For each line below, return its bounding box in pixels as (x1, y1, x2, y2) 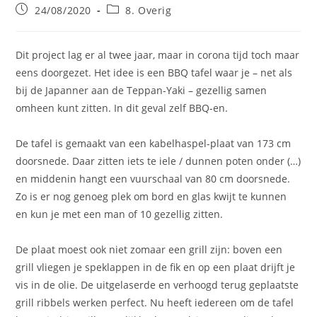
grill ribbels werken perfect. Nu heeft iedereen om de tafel (16, 296, 294, 310)
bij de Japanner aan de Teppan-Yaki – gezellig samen (16, 83, 267, 98)
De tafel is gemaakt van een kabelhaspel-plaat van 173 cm (16, 137, 292, 151)
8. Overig (125, 4, 172, 18)
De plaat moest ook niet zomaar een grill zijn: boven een (16, 243, 283, 257)
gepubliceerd (15, 16, 83, 30)
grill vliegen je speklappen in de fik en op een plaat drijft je (16, 260, 296, 275)
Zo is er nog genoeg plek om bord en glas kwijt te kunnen (16, 190, 287, 204)
